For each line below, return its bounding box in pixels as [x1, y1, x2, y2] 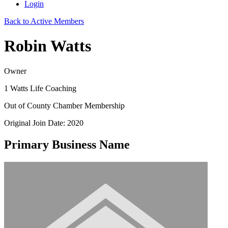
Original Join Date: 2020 [4, 118, 83, 127]
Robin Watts [4, 37, 91, 55]
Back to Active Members [4, 17, 84, 25]
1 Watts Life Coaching [4, 83, 76, 93]
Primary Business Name [4, 137, 130, 151]
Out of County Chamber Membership [4, 101, 125, 110]
